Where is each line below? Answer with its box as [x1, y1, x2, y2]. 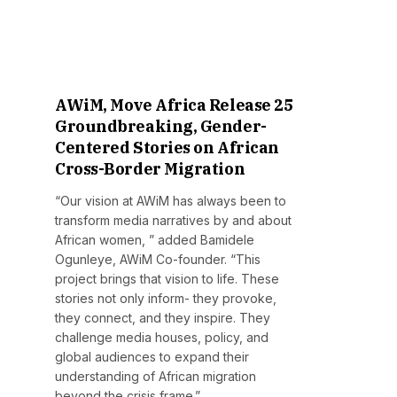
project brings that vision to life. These [55, 271, 279, 287]
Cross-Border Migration [55, 159, 245, 180]
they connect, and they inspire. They [55, 310, 270, 326]
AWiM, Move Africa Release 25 [55, 95, 293, 116]
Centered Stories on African [55, 137, 279, 159]
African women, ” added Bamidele [55, 232, 254, 248]
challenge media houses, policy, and [55, 330, 269, 346]
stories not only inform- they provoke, [55, 291, 276, 307]
